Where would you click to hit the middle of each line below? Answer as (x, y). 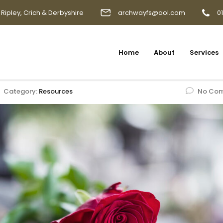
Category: (21, 91)
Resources (56, 91)
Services (204, 52)
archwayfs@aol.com (152, 12)
